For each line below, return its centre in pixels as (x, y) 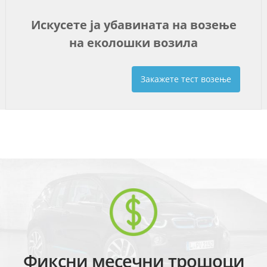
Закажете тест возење (186, 79)
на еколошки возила (133, 42)
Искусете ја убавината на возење (133, 24)
